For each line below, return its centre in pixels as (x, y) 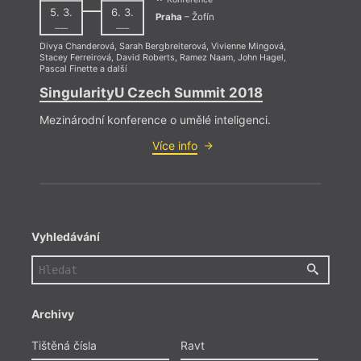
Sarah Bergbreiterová (162, 47)
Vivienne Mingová (247, 47)
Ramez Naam (206, 58)
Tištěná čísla (64, 346)
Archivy (52, 314)
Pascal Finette (68, 69)
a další (112, 69)
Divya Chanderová (77, 47)
